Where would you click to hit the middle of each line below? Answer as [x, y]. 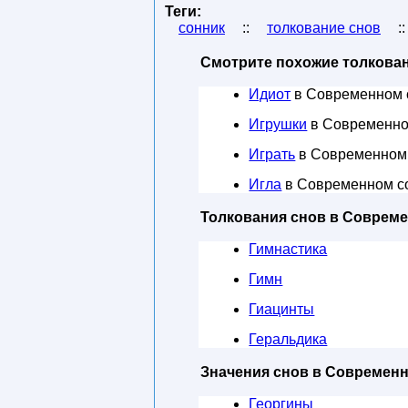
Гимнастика [288, 249]
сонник [202, 28]
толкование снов [324, 28]
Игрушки [278, 124]
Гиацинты [282, 309]
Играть [272, 154]
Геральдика [288, 339]
